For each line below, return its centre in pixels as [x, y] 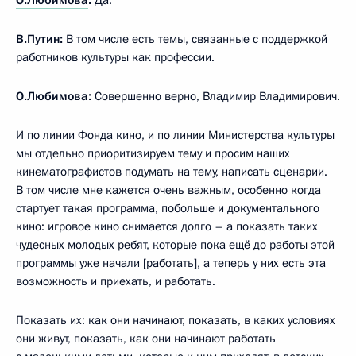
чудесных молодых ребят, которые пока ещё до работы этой [175, 244]
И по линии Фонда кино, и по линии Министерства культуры [175, 135]
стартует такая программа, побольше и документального [168, 208]
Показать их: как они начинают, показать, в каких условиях [176, 320]
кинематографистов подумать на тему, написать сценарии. [172, 171]
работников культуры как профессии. [115, 57]
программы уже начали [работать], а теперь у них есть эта [171, 263]
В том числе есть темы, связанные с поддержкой [197, 39]
